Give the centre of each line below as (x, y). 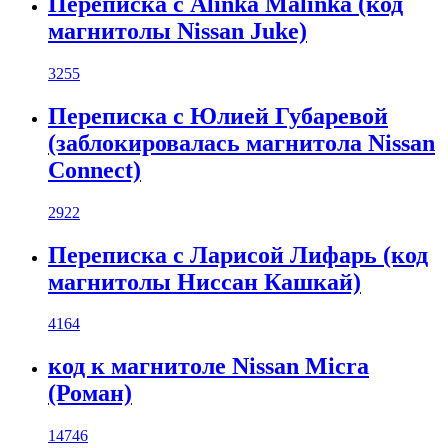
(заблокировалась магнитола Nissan (241, 142)
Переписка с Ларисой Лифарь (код (238, 254)
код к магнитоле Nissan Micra (208, 366)
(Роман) (90, 393)
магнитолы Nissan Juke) (177, 30)
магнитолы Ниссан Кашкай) (204, 281)
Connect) (94, 169)
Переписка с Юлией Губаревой (218, 115)
